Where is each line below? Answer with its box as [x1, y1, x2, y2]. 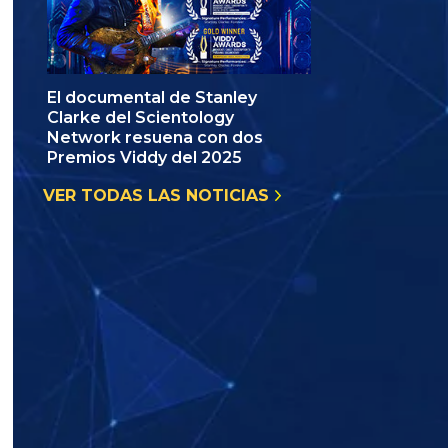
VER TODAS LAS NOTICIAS [43, 186, 274, 206]
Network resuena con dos [47, 128, 263, 148]
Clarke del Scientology [47, 108, 234, 128]
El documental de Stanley [47, 88, 257, 108]
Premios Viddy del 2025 [47, 148, 242, 168]
